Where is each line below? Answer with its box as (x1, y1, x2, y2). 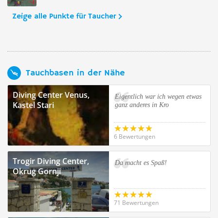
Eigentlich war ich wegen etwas (115, 93, 201, 100)
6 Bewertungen (114, 132, 155, 141)
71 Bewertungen (114, 199, 159, 207)
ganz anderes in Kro (115, 101, 169, 109)
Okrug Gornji (13, 166, 61, 177)
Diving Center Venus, (13, 90, 90, 100)
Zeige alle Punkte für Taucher (12, 12, 116, 21)
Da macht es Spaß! (115, 159, 167, 166)
